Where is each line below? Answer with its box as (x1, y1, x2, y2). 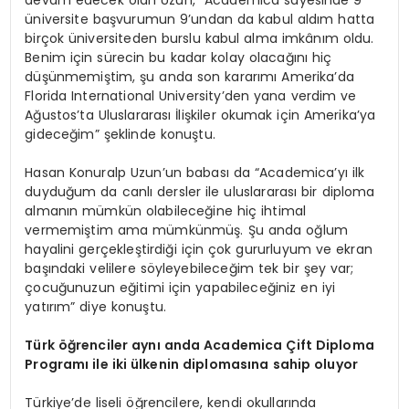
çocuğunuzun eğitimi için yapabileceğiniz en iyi (25, 278, 336, 298)
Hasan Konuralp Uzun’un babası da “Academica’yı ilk (25, 163, 365, 183)
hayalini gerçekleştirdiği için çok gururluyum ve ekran (25, 240, 372, 259)
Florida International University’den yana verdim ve (25, 87, 357, 106)
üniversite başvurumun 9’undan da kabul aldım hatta (25, 10, 375, 29)
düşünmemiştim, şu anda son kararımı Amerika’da (25, 68, 354, 87)
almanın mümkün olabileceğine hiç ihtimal (25, 202, 307, 221)
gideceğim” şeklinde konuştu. (25, 125, 215, 144)
